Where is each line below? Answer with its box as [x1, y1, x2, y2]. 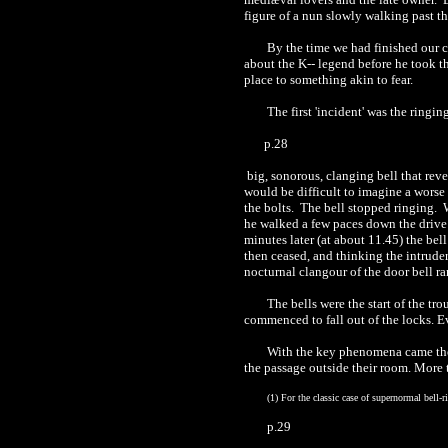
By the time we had [264, 40, 374, 55]
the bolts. [244, 200, 297, 215]
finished [374, 40, 418, 55]
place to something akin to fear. [244, 72, 413, 87]
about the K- [244, 56, 311, 71]
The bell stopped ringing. [300, 200, 440, 215]
